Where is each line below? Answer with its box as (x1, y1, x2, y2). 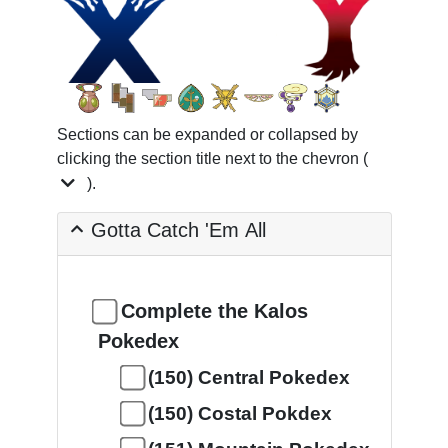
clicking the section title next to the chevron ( (56, 150, 368, 167)
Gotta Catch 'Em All (90, 219, 266, 241)
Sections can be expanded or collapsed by (56, 126, 358, 143)
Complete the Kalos (120, 300, 308, 322)
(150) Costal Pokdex (147, 403, 332, 424)
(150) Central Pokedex (147, 367, 350, 388)
